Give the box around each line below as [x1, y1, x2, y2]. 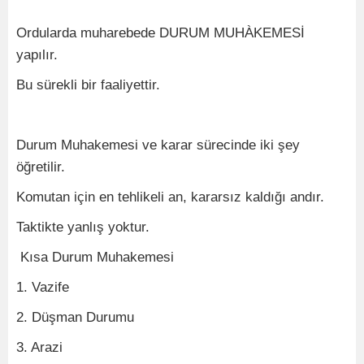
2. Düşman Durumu [16, 310, 134, 325]
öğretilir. [16, 159, 65, 175]
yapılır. [16, 47, 58, 63]
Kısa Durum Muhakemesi [16, 249, 174, 265]
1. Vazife [16, 279, 69, 295]
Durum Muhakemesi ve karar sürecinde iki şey [16, 137, 300, 153]
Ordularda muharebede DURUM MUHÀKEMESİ [16, 25, 305, 41]
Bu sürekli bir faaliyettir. [16, 77, 160, 93]
